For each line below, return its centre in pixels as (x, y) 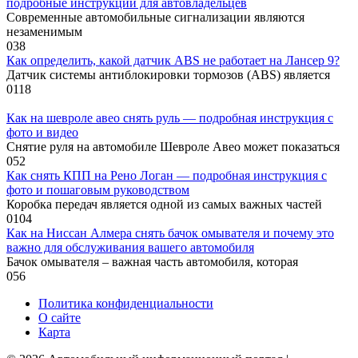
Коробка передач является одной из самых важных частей (164, 204)
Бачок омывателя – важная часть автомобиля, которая (152, 261)
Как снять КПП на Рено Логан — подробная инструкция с (167, 175)
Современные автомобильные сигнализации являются (155, 17)
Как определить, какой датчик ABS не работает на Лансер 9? (173, 60)
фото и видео (42, 132)
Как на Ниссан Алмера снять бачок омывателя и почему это (170, 233)
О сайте (60, 317)
